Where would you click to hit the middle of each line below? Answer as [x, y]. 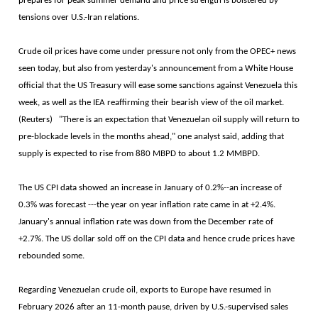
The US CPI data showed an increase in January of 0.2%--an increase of [150, 188]
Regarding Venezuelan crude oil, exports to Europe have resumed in [145, 290]
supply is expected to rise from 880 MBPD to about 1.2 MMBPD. [139, 154]
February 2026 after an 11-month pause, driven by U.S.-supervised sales [153, 307]
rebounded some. [51, 256]
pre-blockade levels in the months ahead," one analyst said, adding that [151, 137]
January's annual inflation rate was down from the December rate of [146, 222]
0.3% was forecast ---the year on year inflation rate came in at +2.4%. [147, 205]
